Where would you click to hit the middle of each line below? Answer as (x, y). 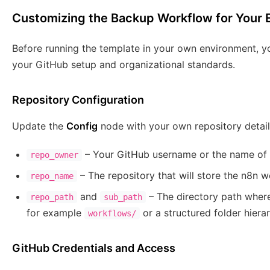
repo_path (52, 197)
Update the (39, 126)
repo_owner (54, 155)
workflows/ (112, 214)
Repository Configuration (78, 100)
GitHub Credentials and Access (94, 248)
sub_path (123, 197)
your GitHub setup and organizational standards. (124, 65)
